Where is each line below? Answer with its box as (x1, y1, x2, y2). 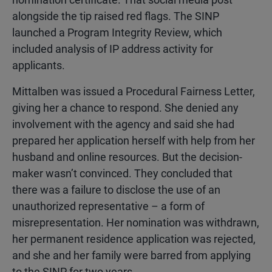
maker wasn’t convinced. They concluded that (12, 167, 233, 180)
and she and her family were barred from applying (12, 249, 251, 262)
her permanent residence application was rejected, (12, 233, 256, 246)
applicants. (12, 59, 65, 72)
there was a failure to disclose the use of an (12, 183, 220, 197)
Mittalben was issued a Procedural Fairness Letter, (12, 85, 255, 98)
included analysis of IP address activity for (12, 42, 213, 56)
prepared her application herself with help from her (12, 134, 255, 148)
